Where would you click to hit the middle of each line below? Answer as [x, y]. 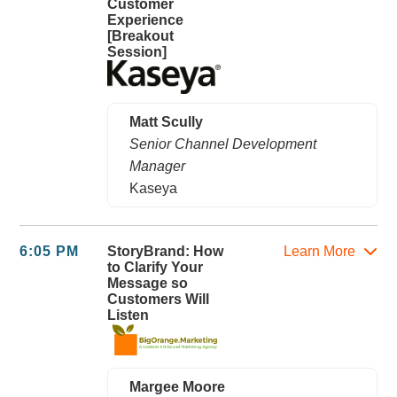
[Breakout [141, 35]
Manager [158, 166]
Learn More [321, 251]
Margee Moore [178, 387]
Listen [128, 315]
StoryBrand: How [166, 251]
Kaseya [154, 188]
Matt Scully [167, 121]
